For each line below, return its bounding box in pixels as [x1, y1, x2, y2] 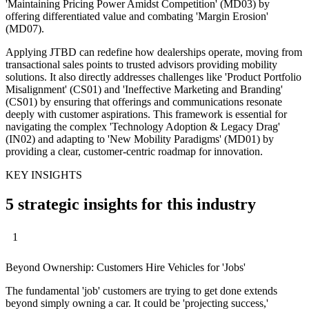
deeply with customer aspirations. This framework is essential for [6, 108, 287, 120]
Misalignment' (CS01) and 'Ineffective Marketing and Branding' [6, 83, 283, 95]
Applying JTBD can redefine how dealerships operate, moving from [6, 46, 302, 58]
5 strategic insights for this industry [6, 195, 256, 213]
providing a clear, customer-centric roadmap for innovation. [6, 145, 263, 157]
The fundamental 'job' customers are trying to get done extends [6, 285, 277, 297]
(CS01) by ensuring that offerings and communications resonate [6, 95, 282, 108]
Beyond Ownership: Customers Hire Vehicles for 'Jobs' [6, 261, 246, 274]
